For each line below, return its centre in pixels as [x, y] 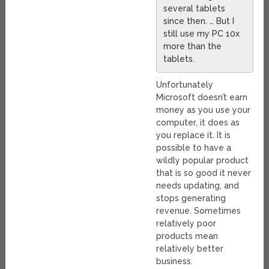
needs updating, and [198, 185]
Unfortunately [185, 84]
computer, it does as [198, 122]
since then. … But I [199, 21]
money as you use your [204, 110]
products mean [187, 236]
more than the [193, 46]
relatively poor [186, 223]
